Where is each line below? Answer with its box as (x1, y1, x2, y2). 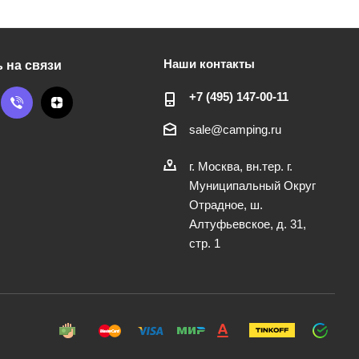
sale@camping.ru (188, 123, 281, 137)
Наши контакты (163, 57, 255, 71)
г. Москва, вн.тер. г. (188, 159, 292, 174)
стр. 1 (188, 236, 220, 251)
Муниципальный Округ (188, 179, 316, 193)
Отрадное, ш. (188, 198, 263, 212)
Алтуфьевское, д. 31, (188, 217, 306, 232)
